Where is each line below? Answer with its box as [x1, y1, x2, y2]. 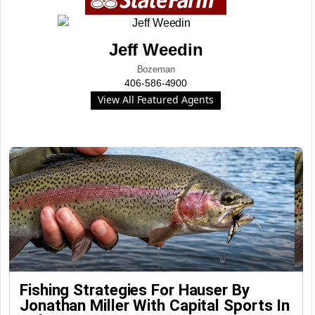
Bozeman [136, 64, 175, 75]
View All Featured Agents [98, 93, 214, 106]
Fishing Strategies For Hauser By [20, 281, 250, 299]
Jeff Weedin [108, 40, 203, 59]
